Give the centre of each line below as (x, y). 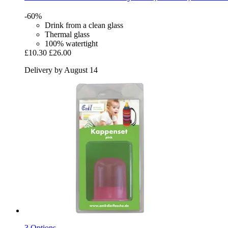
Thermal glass (67, 35)
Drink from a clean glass (84, 25)
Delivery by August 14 (61, 70)
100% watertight (71, 44)
